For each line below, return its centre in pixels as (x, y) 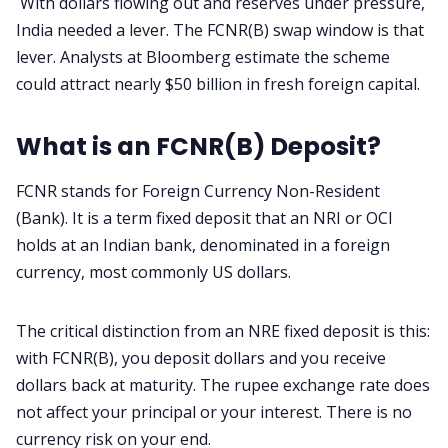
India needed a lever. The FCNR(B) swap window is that (220, 30)
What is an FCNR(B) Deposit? (198, 147)
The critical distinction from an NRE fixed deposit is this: (223, 330)
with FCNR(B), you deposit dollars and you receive (201, 357)
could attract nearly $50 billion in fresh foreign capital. (218, 84)
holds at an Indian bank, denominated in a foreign (203, 244)
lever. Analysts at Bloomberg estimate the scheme (203, 57)
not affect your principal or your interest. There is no (214, 411)
